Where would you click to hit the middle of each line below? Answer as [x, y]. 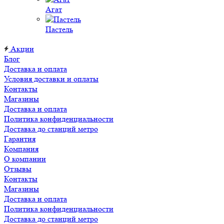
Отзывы [18, 169]
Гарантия [20, 139]
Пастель [59, 29]
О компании [25, 159]
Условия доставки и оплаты [51, 79]
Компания [21, 149]
